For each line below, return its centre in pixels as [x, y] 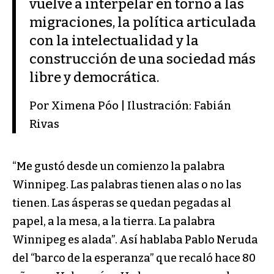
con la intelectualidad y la [114, 40]
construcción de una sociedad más [143, 59]
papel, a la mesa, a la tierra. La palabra [114, 222]
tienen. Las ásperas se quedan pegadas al [122, 203]
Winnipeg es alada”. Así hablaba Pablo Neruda [135, 240]
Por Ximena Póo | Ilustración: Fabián [131, 106]
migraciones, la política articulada [143, 22]
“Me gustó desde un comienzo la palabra [119, 167]
